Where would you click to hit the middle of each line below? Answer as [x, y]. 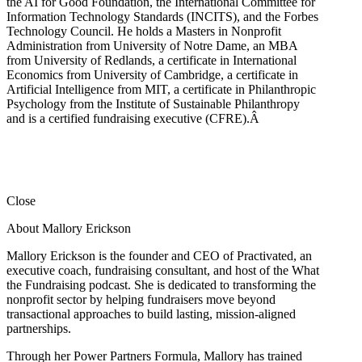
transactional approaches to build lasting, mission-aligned [151, 314]
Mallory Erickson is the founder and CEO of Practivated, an [159, 255]
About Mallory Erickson [69, 228]
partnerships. [39, 328]
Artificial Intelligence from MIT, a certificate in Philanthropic [161, 89]
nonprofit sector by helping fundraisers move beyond [141, 299]
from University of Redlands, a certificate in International [152, 60]
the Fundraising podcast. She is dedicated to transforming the [161, 284]
